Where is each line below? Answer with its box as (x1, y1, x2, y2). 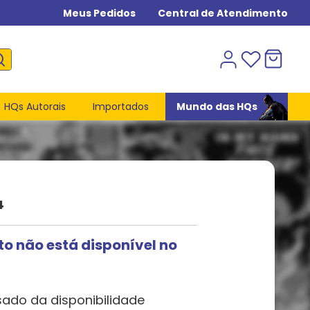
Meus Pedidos (63, 6, 136, 20)
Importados (93, 99, 149, 113)
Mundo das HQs (176, 99, 257, 113)
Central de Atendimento (158, 6, 288, 20)
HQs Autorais (3, 99, 66, 113)
